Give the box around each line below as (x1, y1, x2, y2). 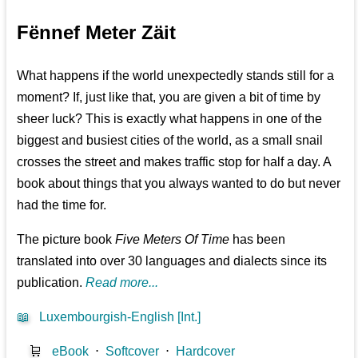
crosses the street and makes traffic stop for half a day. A (17, 154, 332, 169)
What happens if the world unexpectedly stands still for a (17, 68, 335, 82)
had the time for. (17, 197, 107, 212)
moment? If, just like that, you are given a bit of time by (17, 89, 321, 104)
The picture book (17, 232, 116, 246)
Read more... (86, 275, 159, 289)
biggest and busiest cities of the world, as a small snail (17, 133, 324, 147)
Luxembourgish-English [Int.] (39, 309, 201, 324)
